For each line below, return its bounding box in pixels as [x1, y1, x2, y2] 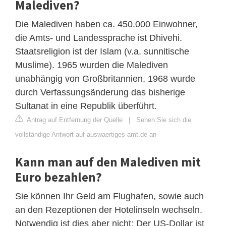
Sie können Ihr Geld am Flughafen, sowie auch [15, 191, 204, 201]
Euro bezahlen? [15, 168, 102, 185]
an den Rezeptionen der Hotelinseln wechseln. [15, 204, 202, 215]
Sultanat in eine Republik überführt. [15, 100, 157, 111]
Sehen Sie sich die [136, 116, 191, 124]
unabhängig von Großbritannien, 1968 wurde [15, 73, 195, 84]
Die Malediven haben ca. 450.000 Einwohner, [15, 19, 198, 29]
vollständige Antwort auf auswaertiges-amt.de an [15, 130, 156, 138]
